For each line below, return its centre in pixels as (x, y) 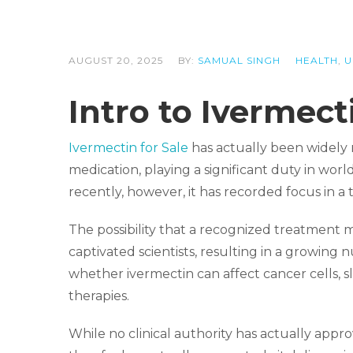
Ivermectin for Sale (128, 147)
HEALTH (317, 60)
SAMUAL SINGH (239, 60)
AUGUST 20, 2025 (116, 60)
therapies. (99, 295)
